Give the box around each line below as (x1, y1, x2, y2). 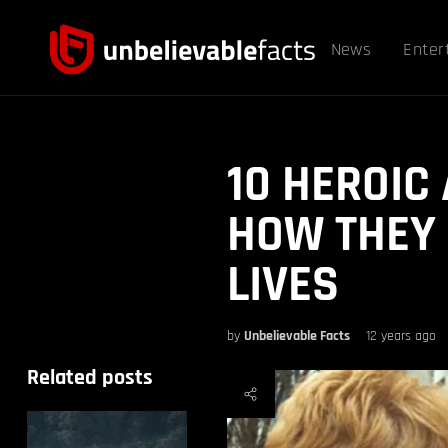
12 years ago (365, 327, 436, 345)
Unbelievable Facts (243, 327, 350, 345)
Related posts (26, 364, 153, 392)
